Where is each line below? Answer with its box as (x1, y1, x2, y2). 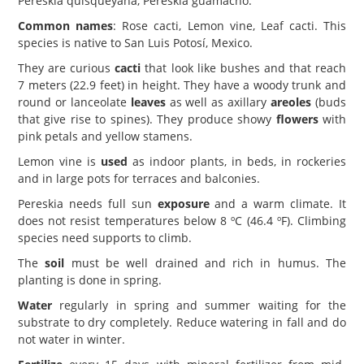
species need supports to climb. (18, 230, 192, 245)
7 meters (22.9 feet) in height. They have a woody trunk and (18, 77, 346, 93)
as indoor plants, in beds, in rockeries (128, 154, 346, 169)
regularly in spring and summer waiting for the (52, 297, 346, 313)
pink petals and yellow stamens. (18, 128, 193, 144)
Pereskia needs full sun (18, 196, 158, 211)
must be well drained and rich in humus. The (64, 255, 347, 271)
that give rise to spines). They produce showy (18, 111, 276, 127)
